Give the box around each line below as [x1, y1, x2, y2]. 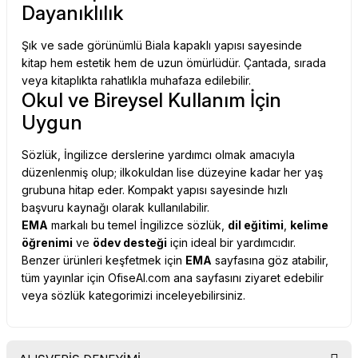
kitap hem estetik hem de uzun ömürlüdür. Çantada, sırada [22, 56, 326, 70]
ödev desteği [93, 236, 167, 249]
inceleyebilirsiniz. [153, 288, 245, 302]
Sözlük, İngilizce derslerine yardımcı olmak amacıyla [22, 148, 295, 161]
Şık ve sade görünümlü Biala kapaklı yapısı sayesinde [22, 38, 302, 52]
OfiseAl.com [108, 271, 170, 284]
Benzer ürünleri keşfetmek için [22, 253, 185, 267]
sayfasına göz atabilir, [212, 253, 328, 267]
